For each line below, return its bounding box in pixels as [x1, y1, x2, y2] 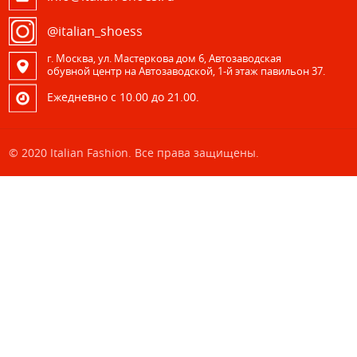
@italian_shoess [47, 22, 143, 41]
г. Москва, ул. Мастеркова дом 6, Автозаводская [47, 50, 282, 65]
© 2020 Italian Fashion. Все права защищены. [9, 144, 260, 160]
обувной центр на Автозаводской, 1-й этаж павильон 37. [47, 63, 326, 78]
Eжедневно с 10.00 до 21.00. [47, 88, 200, 104]
